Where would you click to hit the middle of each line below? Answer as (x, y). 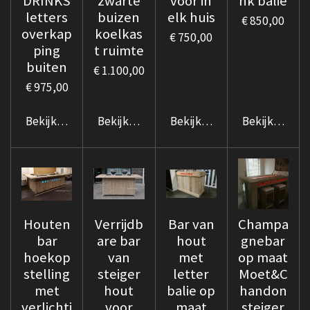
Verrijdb (119, 225)
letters (47, 17)
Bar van (191, 225)
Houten (47, 225)
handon (263, 291)
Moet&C (263, 274)
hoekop (47, 258)
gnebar (263, 241)
